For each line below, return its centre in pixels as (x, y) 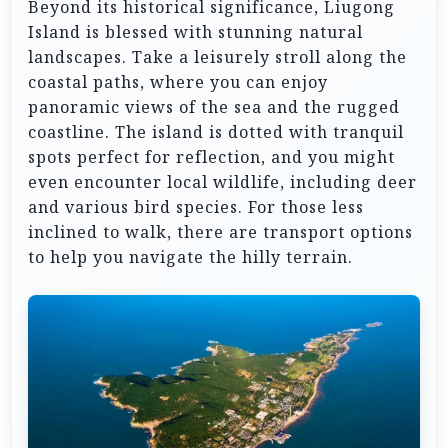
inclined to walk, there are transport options (220, 232)
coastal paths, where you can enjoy (178, 82)
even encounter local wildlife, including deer (222, 182)
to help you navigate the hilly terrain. (190, 257)
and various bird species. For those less (196, 207)
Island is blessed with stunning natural (195, 32)
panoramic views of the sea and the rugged (214, 107)
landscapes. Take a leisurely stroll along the (217, 57)
